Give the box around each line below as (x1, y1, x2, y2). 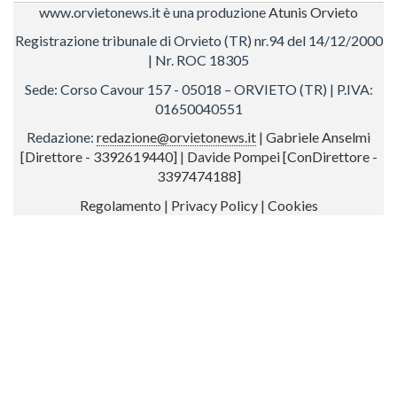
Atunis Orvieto (269, 3, 358, 20)
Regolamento (79, 196, 161, 214)
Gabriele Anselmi (266, 128, 370, 146)
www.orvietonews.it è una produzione (39, 3, 269, 20)
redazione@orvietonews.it (97, 128, 256, 146)
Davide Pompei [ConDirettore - (186, 148, 378, 166)
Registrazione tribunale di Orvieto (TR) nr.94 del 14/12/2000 (14, 32, 383, 50)
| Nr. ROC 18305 (148, 51, 249, 69)
